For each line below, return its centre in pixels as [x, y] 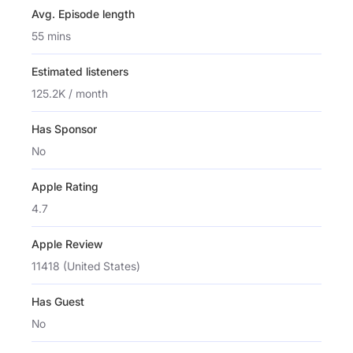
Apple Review [67, 243]
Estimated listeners [80, 71]
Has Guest [58, 301]
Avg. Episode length [83, 13]
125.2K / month [70, 93]
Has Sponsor [64, 128]
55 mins [51, 35]
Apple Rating [65, 186]
